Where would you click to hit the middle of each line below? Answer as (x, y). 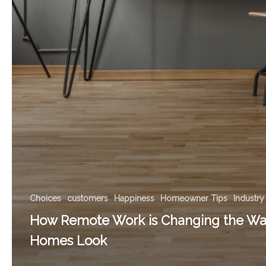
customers (88, 198)
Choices (45, 198)
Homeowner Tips (194, 198)
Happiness (134, 198)
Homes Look (68, 240)
